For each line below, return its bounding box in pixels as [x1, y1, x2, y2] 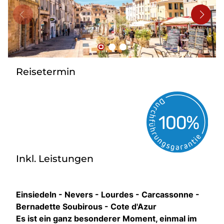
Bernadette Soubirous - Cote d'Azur [16, 201, 156, 212]
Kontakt [19, 44, 50, 54]
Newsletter [19, 28, 62, 38]
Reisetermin [16, 65, 75, 77]
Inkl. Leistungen [16, 152, 93, 165]
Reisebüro [19, 12, 59, 22]
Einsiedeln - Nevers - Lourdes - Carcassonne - [16, 189, 199, 200]
